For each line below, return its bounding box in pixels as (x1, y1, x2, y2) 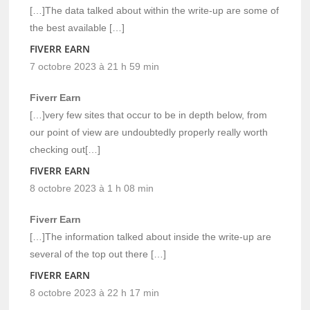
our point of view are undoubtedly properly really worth (30, 126, 268, 138)
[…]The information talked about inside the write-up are (30, 230, 272, 242)
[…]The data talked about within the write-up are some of (30, 4, 280, 16)
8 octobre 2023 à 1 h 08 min (30, 182, 154, 194)
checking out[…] (30, 143, 101, 155)
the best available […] (30, 21, 125, 33)
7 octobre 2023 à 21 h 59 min (30, 60, 160, 72)
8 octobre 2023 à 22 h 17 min (30, 286, 160, 298)
